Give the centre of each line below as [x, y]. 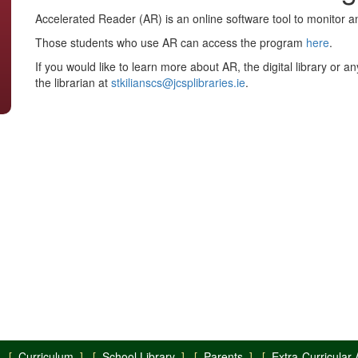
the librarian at [73, 82]
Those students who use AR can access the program [171, 42]
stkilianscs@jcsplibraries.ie [178, 82]
